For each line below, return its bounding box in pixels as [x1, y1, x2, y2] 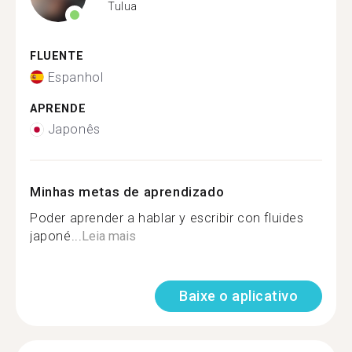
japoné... [30, 229, 82, 244]
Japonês [47, 122, 101, 137]
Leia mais [82, 229, 137, 244]
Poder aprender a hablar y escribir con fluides [30, 211, 304, 225]
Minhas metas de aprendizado [30, 184, 225, 200]
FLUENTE [30, 49, 84, 63]
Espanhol [47, 69, 104, 85]
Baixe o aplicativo [179, 288, 298, 304]
